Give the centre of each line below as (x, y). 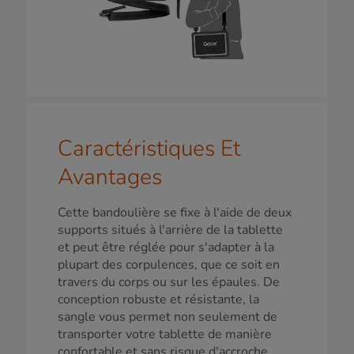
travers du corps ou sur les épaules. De (169, 282)
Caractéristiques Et (149, 148)
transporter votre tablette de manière (165, 334)
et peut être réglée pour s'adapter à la (166, 247)
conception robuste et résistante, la (158, 299)
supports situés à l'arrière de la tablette (170, 230)
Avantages (110, 177)
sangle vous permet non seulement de (168, 316)
